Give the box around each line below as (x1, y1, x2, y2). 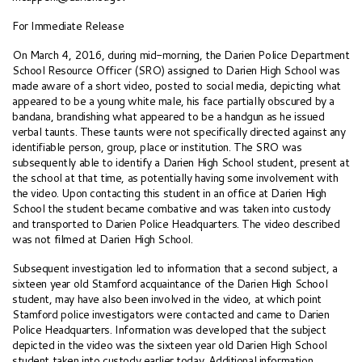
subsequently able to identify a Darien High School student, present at (12, 154, 350, 171)
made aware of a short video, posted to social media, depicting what (12, 78, 341, 95)
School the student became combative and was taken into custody (12, 200, 330, 217)
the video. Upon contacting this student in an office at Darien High (12, 185, 326, 202)
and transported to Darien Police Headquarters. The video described (12, 216, 340, 233)
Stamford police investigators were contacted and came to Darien (12, 305, 330, 322)
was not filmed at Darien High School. (12, 231, 193, 248)
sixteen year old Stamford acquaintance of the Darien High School (12, 275, 328, 292)
